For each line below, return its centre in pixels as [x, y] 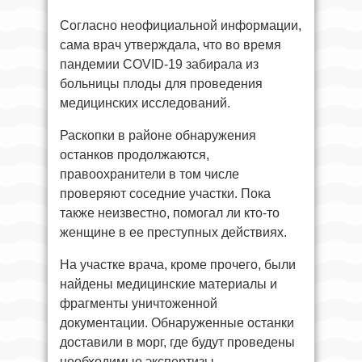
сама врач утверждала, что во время [170, 44]
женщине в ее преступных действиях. [175, 232]
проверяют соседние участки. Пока [165, 193]
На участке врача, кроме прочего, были [178, 264]
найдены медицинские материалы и [168, 284]
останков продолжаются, [135, 154]
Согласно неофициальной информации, [181, 25]
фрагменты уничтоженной [139, 303]
